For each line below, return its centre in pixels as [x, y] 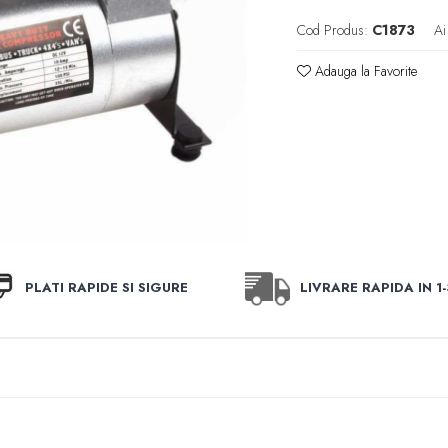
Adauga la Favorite [364, 71]
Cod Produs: [333, 30]
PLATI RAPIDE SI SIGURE [107, 287]
